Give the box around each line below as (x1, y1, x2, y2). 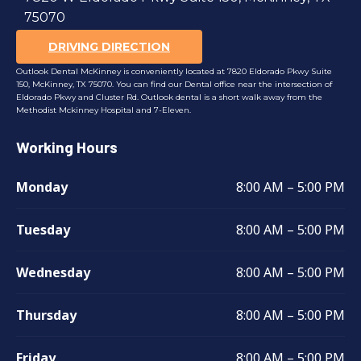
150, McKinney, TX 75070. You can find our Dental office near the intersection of (16, 78, 332, 89)
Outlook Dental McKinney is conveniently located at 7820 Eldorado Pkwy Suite (16, 65, 332, 77)
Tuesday (16, 221, 70, 239)
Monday (16, 178, 71, 197)
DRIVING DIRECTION (48, 39, 170, 54)
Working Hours (16, 138, 118, 157)
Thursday (16, 306, 77, 325)
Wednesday (16, 263, 90, 282)
